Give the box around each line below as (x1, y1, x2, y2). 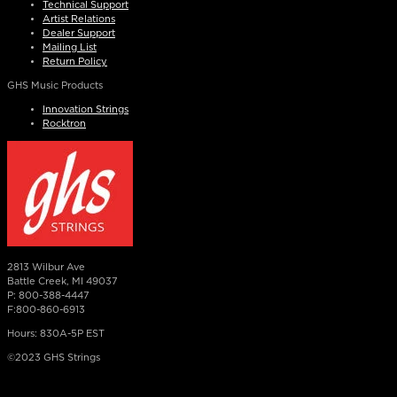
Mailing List (43, 42, 97, 52)
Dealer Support (43, 27, 115, 38)
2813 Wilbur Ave (7, 261, 85, 272)
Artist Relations (43, 13, 115, 24)
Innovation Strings (43, 104, 128, 114)
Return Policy (43, 56, 107, 66)
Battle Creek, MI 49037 (7, 276, 118, 286)
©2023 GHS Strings (7, 352, 100, 362)
